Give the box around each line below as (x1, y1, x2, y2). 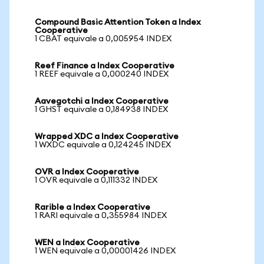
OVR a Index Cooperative (35, 168, 139, 176)
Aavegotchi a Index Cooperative (35, 97, 169, 105)
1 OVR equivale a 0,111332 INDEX (35, 176, 157, 184)
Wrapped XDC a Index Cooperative (35, 133, 179, 141)
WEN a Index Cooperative (35, 239, 140, 247)
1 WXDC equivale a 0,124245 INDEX (35, 141, 171, 149)
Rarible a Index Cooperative (35, 203, 150, 212)
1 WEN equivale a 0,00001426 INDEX (35, 247, 176, 255)
